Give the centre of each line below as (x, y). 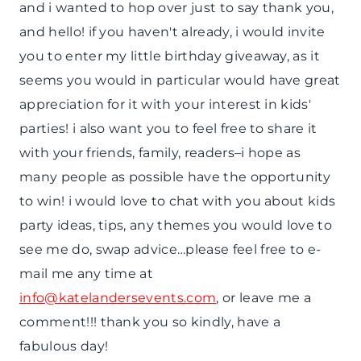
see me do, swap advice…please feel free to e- (170, 250)
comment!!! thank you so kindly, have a (150, 322)
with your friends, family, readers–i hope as (160, 153)
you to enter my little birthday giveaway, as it (170, 56)
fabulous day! (64, 346)
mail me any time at (87, 274)
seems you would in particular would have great (180, 81)
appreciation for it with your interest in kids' (166, 105)
